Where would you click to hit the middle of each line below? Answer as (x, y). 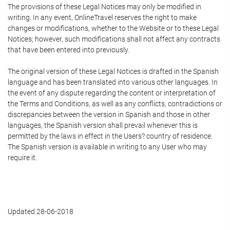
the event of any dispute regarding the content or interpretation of (112, 93)
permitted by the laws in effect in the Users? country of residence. (110, 136)
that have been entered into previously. (69, 50)
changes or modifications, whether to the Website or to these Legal (113, 28)
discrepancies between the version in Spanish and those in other (109, 114)
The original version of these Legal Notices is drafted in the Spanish (113, 71)
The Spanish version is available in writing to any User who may (107, 147)
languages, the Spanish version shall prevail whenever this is (103, 125)
